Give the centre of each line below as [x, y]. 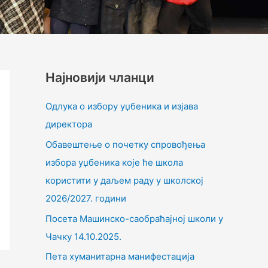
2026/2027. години [86, 198]
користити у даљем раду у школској [124, 180]
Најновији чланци [100, 78]
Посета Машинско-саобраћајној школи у [134, 218]
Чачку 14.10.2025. [83, 236]
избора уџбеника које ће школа [114, 162]
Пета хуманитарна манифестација [120, 257]
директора [69, 124]
